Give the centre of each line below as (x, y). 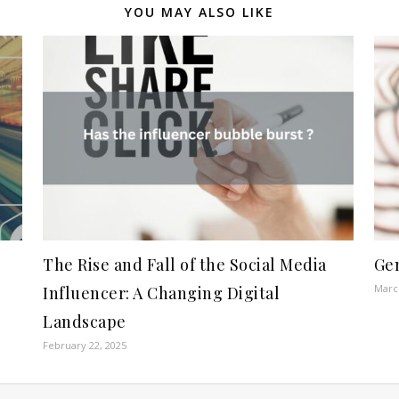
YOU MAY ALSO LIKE (199, 12)
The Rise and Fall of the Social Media (185, 264)
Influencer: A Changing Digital (162, 293)
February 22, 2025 (85, 345)
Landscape (85, 321)
